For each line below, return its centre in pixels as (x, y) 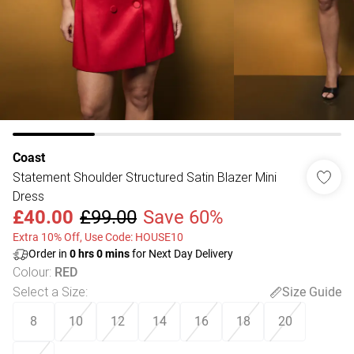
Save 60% (183, 217)
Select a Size (49, 292)
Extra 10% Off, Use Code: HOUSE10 (98, 237)
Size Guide (312, 292)
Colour (31, 272)
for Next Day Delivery (181, 254)
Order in (49, 254)
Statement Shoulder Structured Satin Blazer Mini (145, 177)
